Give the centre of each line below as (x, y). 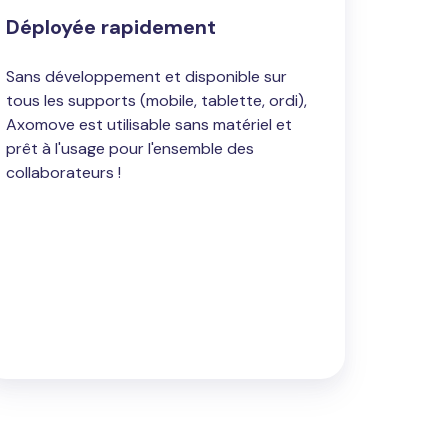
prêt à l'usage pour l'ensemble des (129, 148)
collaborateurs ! (65, 172)
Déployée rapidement (110, 26)
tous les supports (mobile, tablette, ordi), (156, 100)
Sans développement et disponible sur (146, 76)
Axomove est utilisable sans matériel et (148, 124)
